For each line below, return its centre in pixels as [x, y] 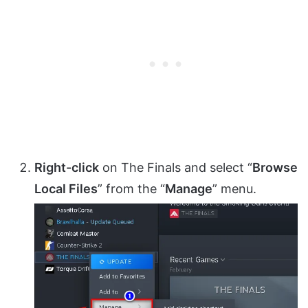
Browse [275, 168]
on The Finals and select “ [176, 168]
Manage [189, 189]
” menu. [234, 189]
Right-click [67, 168]
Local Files [66, 189]
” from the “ [131, 189]
